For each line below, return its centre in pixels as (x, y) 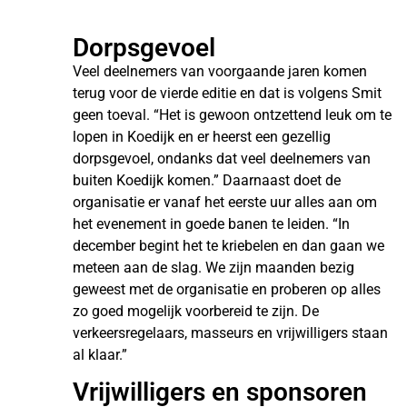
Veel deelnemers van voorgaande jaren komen (220, 72)
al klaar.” (100, 355)
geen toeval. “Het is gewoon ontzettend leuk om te (232, 115)
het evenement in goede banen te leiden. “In (211, 224)
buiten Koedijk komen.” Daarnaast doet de (207, 181)
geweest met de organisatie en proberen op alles (227, 290)
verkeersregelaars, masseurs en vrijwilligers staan (230, 333)
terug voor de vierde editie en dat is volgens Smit (227, 94)
